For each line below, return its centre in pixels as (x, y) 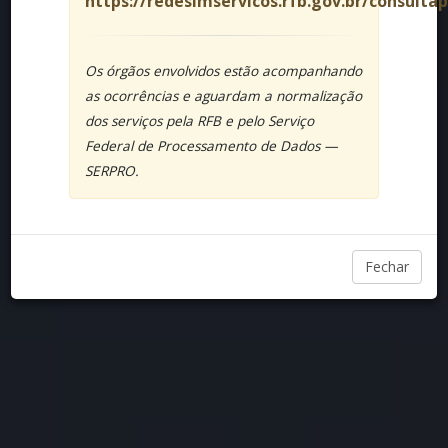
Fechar (387, 266)
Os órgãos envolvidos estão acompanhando (223, 70)
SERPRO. (111, 170)
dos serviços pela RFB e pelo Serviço (199, 120)
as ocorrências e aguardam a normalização (223, 95)
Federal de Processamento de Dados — (211, 145)
